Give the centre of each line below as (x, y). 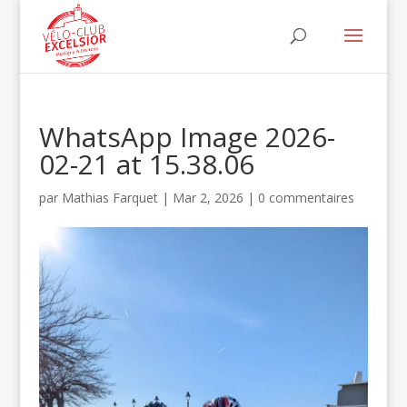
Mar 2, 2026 (208, 198)
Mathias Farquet (109, 198)
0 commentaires (306, 198)
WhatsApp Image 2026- (187, 137)
